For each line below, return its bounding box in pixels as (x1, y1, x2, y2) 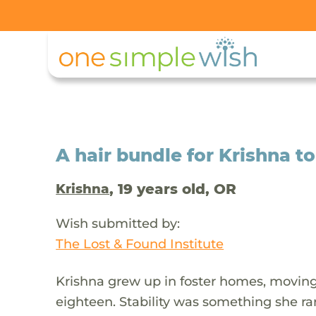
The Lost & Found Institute (56, 235, 224, 252)
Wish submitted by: (56, 214, 181, 231)
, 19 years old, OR (109, 180, 237, 197)
